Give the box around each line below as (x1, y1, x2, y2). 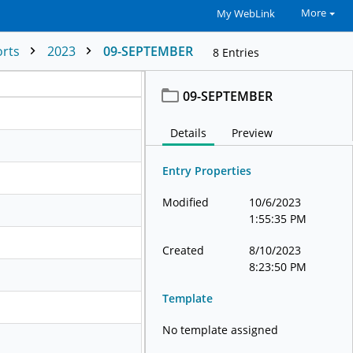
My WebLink (216, 7, 275, 20)
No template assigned (162, 322, 279, 337)
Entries (222, 45, 259, 60)
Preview (232, 125, 273, 140)
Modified (162, 195, 210, 210)
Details (170, 125, 207, 140)
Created (162, 243, 205, 258)
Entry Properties (162, 163, 252, 178)
